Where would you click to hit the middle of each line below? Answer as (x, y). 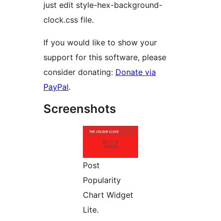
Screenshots (80, 109)
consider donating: (79, 72)
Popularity (102, 180)
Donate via (136, 72)
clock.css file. (69, 20)
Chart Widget (108, 195)
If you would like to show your (100, 43)
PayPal (56, 87)
